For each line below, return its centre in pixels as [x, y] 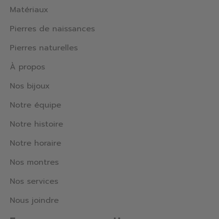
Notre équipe [35, 105]
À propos [27, 67]
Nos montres [34, 163]
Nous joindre [34, 201]
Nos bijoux [30, 86]
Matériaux [29, 10]
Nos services [34, 182]
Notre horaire [35, 143]
